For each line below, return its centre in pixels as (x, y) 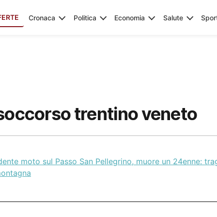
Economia (130, 17)
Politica (85, 17)
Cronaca (42, 17)
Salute (173, 17)
